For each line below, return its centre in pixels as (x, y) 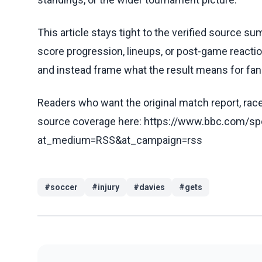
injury (108, 187)
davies (152, 187)
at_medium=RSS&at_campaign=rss (120, 140)
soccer (64, 187)
